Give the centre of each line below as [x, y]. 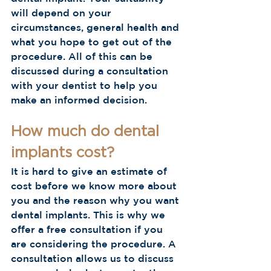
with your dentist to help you [86, 85]
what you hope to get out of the [93, 42]
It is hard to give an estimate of [90, 171]
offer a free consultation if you [88, 229]
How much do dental [87, 132]
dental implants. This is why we [90, 215]
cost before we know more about [95, 186]
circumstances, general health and [96, 27]
